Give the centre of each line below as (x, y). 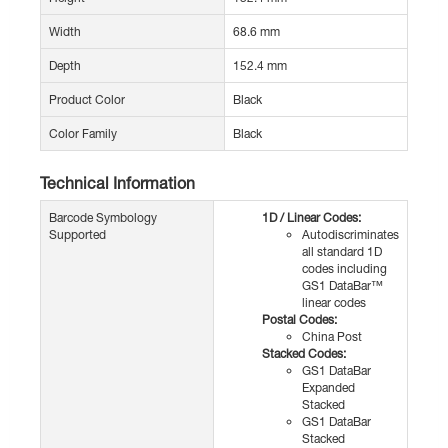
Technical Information (117, 183)
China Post (332, 337)
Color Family (83, 134)
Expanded (328, 388)
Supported (77, 235)
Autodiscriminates (350, 235)
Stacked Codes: (304, 354)
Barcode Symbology (103, 218)
